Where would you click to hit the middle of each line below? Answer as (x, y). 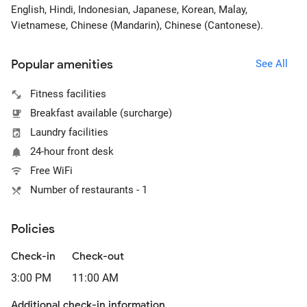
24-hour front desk (72, 151)
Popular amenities (62, 64)
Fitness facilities (68, 94)
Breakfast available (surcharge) (101, 113)
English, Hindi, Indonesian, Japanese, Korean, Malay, (129, 10)
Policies (33, 229)
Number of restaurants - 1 (89, 190)
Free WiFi (51, 171)
